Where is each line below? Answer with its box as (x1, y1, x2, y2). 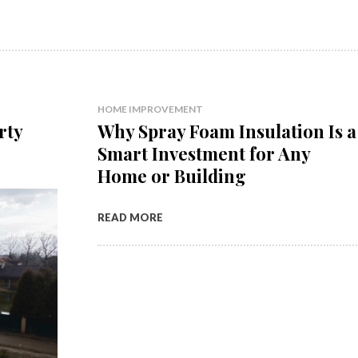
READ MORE (97, 211, 163, 224)
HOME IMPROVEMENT (97, 103, 203, 115)
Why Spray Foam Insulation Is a (97, 119, 356, 143)
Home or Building (97, 164, 246, 188)
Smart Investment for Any (97, 141, 311, 165)
